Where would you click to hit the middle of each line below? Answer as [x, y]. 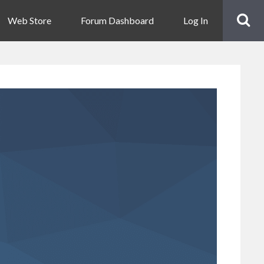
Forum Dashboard [117, 20]
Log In [196, 20]
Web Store [29, 20]
